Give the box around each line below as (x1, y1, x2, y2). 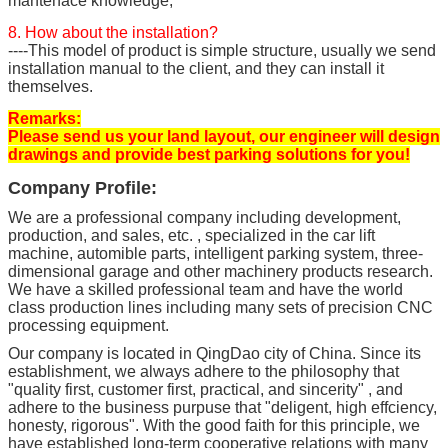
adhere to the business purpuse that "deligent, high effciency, (8, 398, 437, 416)
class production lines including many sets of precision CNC (8, 298, 433, 316)
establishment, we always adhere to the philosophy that (8, 362, 399, 380)
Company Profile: (8, 177, 157, 198)
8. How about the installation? (8, 23, 218, 41)
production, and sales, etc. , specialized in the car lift (8, 226, 375, 244)
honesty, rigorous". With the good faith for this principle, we (8, 416, 420, 434)
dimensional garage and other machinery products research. (8, 262, 433, 280)
